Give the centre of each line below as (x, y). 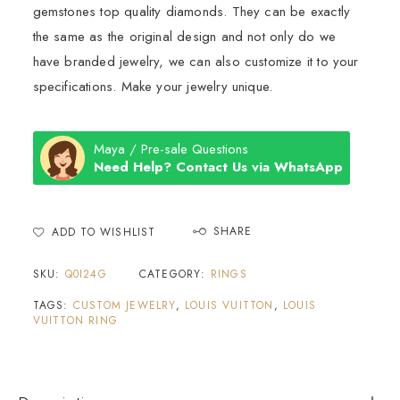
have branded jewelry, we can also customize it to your (196, 62)
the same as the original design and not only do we (184, 37)
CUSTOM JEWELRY (124, 306)
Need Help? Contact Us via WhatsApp (218, 167)
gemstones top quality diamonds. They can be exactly (192, 12)
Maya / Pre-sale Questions (171, 150)
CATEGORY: (175, 275)
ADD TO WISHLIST (104, 233)
